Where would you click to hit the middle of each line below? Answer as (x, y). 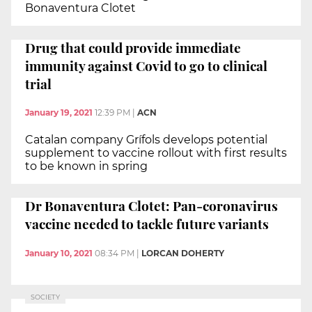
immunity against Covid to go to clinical (146, 65)
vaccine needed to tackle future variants (147, 223)
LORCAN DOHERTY (183, 253)
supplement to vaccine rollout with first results (156, 153)
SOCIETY (45, 297)
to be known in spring (86, 166)
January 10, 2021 (59, 253)
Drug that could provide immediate (133, 47)
